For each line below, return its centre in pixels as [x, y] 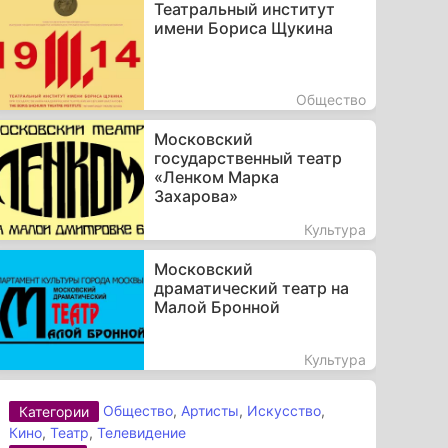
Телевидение [142, 433]
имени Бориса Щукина [243, 27]
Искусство [284, 410]
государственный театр [247, 157]
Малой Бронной [216, 306]
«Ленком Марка [216, 176]
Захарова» [195, 195]
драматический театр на [251, 287]
